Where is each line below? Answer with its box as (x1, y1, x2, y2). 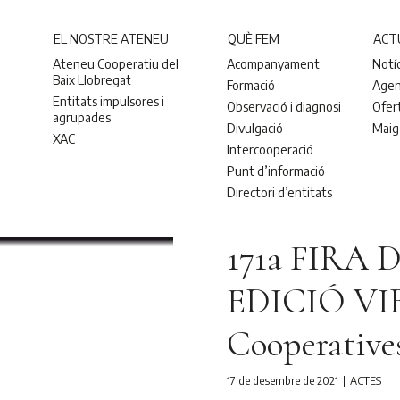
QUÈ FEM (228, 30, 280, 46)
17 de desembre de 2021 (227, 374, 338, 387)
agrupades (53, 109, 112, 125)
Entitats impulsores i (53, 93, 165, 109)
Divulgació (227, 120, 284, 136)
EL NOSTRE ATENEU (54, 30, 170, 46)
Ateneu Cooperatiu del (53, 55, 179, 71)
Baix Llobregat (53, 71, 132, 87)
